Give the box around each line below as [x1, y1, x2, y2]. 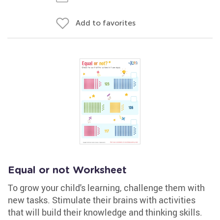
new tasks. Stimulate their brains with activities [8, 194, 195, 206]
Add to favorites [76, 18, 136, 27]
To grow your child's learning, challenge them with [8, 182, 205, 193]
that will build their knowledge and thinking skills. [8, 206, 202, 218]
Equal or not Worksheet [8, 165, 127, 175]
